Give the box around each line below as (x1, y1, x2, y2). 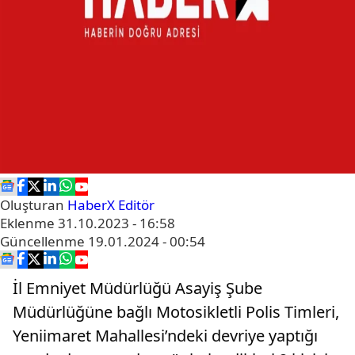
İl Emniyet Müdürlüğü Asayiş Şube (13, 277, 262, 299)
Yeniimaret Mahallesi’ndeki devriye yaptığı (13, 325, 318, 346)
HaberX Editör (67, 196, 155, 214)
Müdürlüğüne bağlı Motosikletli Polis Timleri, (13, 301, 339, 323)
